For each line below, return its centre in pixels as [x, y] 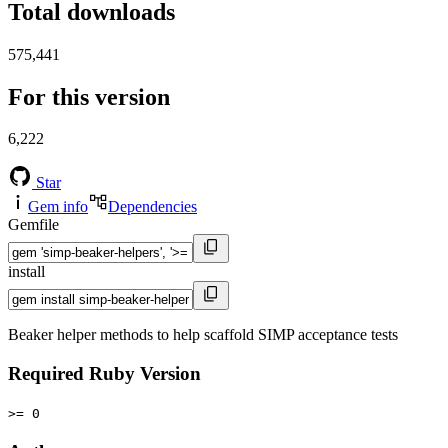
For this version [89, 96]
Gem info [58, 207]
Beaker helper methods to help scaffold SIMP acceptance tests [203, 335]
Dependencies [152, 207]
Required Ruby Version [104, 374]
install [26, 272]
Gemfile [33, 225]
